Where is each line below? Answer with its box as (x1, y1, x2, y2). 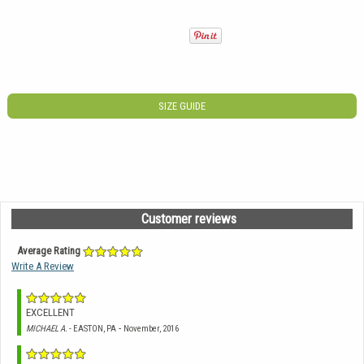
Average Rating (16, 244, 80, 257)
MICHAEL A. (26, 323, 67, 334)
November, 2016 (123, 323, 179, 334)
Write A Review (11, 259, 74, 272)
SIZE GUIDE (158, 100, 206, 113)
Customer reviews (141, 210, 236, 227)
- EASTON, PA (67, 323, 116, 334)
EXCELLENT (26, 305, 75, 318)
